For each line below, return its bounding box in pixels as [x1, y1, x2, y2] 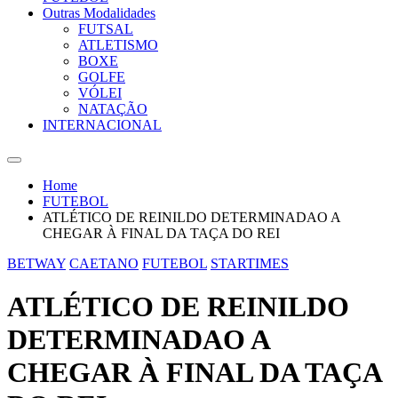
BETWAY [7, 256, 66, 271]
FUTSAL [78, 21, 133, 36]
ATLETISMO [78, 37, 158, 52]
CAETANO [69, 256, 139, 271]
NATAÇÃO [78, 101, 147, 116]
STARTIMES [211, 256, 289, 271]
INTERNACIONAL [43, 117, 162, 132]
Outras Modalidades [43, 5, 155, 20]
